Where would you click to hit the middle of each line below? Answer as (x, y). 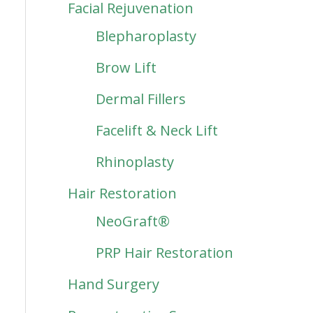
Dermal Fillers (140, 99)
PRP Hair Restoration (164, 253)
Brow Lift (126, 67)
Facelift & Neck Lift (156, 130)
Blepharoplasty (146, 36)
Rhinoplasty (134, 162)
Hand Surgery (113, 284)
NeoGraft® (132, 221)
